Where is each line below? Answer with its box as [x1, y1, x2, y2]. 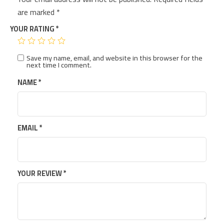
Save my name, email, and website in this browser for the [26, 50, 202, 64]
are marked [17, 4, 56, 19]
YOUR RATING [10, 21, 56, 35]
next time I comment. [26, 57, 91, 71]
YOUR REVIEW [17, 166, 63, 180]
